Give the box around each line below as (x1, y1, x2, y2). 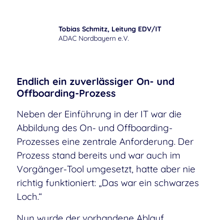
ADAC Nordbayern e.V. (58, 33, 129, 43)
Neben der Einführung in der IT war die (16, 108, 182, 120)
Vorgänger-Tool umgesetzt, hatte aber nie (16, 163, 195, 175)
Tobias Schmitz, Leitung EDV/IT (58, 24, 162, 33)
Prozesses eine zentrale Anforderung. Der (16, 135, 193, 147)
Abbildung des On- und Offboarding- (16, 121, 172, 134)
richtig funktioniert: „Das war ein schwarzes (16, 176, 199, 189)
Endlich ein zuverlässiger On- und (16, 75, 174, 87)
